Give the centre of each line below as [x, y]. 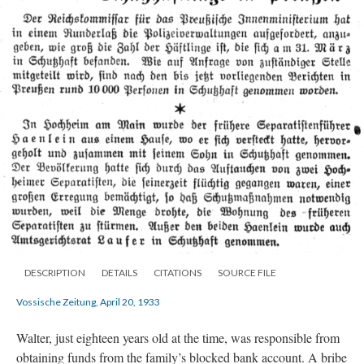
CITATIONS [178, 273]
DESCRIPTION [55, 273]
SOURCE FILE [247, 273]
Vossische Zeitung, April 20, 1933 [88, 302]
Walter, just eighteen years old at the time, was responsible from [178, 338]
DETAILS [119, 273]
